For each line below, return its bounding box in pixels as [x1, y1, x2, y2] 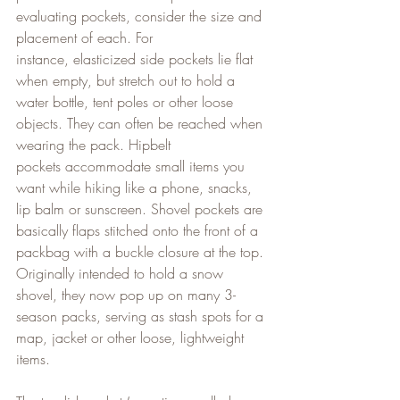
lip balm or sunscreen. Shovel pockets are [16, 198, 267, 219]
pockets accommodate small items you [16, 155, 249, 176]
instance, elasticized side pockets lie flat [16, 48, 257, 69]
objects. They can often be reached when [16, 112, 267, 133]
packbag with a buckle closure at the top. [16, 241, 268, 262]
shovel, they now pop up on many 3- [16, 284, 236, 304]
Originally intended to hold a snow [16, 262, 228, 283]
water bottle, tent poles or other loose [16, 91, 237, 112]
